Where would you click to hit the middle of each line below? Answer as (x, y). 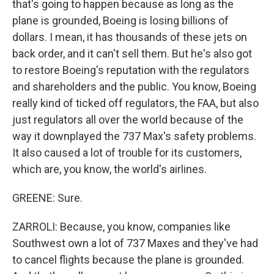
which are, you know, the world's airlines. (109, 169)
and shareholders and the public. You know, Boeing (134, 87)
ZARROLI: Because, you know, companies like (121, 227)
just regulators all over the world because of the (128, 120)
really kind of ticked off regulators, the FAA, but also (135, 103)
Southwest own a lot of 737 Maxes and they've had (135, 243)
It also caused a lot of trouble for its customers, (127, 153)
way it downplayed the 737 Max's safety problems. (134, 136)
